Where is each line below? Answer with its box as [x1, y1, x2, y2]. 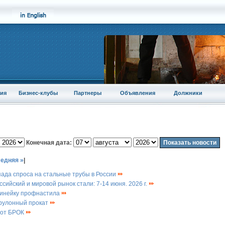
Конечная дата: [26, 139, 72, 147]
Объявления [120, 90, 155, 96]
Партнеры [73, 90, 101, 96]
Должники [173, 90, 202, 96]
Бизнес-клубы [18, 90, 58, 96]
